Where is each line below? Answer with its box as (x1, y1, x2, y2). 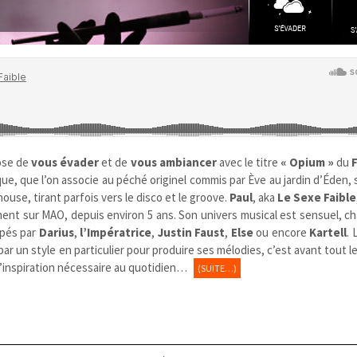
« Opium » (280, 154, 334, 170)
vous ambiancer (130, 154, 217, 170)
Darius (38, 224, 74, 240)
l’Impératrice (80, 224, 152, 240)
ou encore (253, 224, 310, 240)
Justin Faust (157, 224, 226, 240)
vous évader (31, 154, 100, 170)
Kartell (309, 224, 347, 240)
